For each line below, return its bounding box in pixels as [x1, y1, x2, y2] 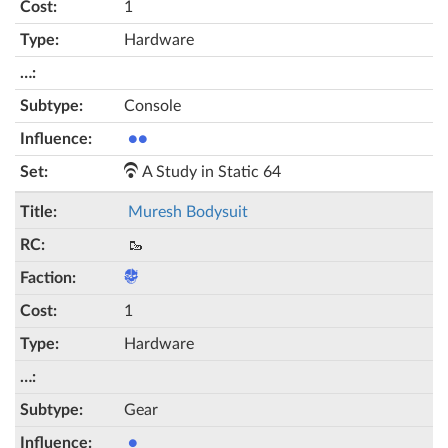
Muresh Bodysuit [128, 204, 248, 220]
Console [124, 98, 181, 114]
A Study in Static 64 [138, 164, 281, 180]
